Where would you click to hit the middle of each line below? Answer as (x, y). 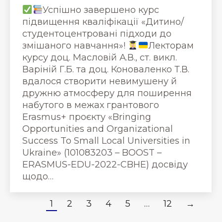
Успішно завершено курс (101, 10)
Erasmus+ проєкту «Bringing (87, 117)
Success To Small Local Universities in (106, 140)
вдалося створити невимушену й (100, 81)
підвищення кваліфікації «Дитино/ (103, 22)
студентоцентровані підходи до (97, 33)
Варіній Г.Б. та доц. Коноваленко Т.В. (106, 69)
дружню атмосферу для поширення (107, 93)
